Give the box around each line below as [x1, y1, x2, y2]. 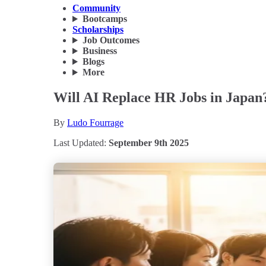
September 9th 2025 [109, 138, 189, 148]
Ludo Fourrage [67, 118, 123, 128]
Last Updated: [53, 138, 109, 148]
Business [82, 46, 117, 56]
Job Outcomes [82, 35, 140, 46]
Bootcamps [82, 14, 127, 24]
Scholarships [72, 24, 123, 35]
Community [72, 3, 121, 14]
